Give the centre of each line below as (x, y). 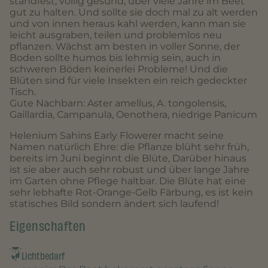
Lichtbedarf (43, 256)
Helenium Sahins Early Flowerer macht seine (117, 135)
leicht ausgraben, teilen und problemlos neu (116, 35)
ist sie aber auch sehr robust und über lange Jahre (130, 169)
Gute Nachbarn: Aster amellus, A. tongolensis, (118, 103)
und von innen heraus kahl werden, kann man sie (128, 23)
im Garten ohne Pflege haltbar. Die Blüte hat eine (128, 181)
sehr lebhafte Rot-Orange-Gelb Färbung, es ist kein (131, 192)
